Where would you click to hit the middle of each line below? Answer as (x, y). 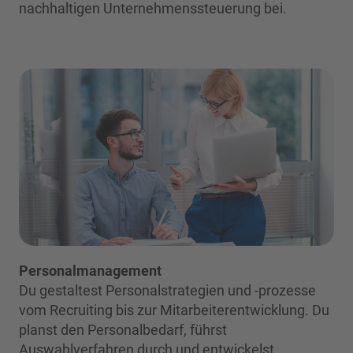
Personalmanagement (90, 270)
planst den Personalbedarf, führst (123, 329)
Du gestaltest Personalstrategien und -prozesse (167, 290)
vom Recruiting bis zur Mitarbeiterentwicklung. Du (174, 310)
